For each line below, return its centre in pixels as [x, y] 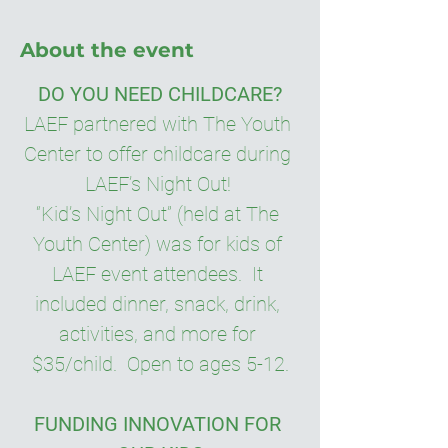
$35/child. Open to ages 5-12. [160, 364]
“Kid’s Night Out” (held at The [160, 214]
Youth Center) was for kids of [160, 244]
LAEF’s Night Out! [160, 184]
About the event [107, 50]
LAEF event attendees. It [160, 274]
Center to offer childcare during [160, 154]
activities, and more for [160, 334]
